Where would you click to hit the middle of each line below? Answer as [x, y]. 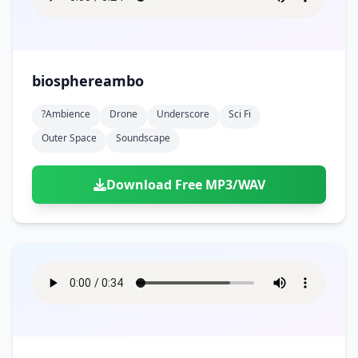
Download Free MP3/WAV [185, 185]
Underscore [183, 114]
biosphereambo [88, 81]
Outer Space [69, 138]
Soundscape [143, 138]
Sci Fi [240, 114]
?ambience [66, 114]
